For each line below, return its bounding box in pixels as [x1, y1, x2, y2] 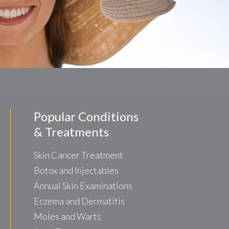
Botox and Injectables [34, 165, 119, 176]
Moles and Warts [34, 211, 102, 222]
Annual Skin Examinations [34, 180, 133, 191]
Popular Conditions [34, 109, 139, 124]
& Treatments [34, 124, 109, 139]
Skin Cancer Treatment [34, 149, 124, 161]
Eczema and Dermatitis [34, 195, 125, 207]
